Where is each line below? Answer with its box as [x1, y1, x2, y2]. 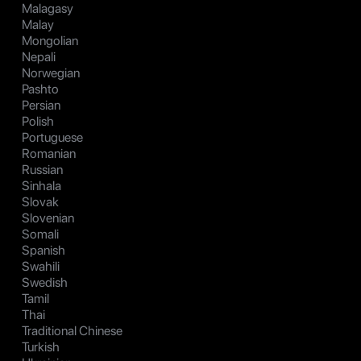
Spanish [22, 243, 65, 259]
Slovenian [22, 210, 74, 226]
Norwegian [22, 65, 80, 81]
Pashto [22, 81, 59, 98]
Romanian [22, 146, 76, 162]
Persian [22, 98, 60, 114]
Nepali [22, 49, 56, 65]
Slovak [22, 194, 59, 210]
